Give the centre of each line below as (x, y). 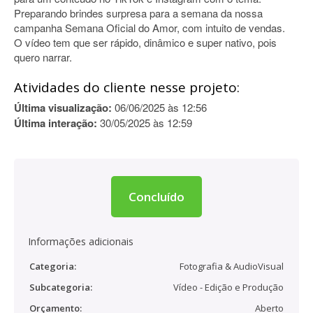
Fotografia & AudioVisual (232, 266)
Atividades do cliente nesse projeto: (127, 87)
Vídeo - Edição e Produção (228, 287)
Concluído (156, 197)
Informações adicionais (81, 241)
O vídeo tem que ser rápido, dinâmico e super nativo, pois (145, 42)
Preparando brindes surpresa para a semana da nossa (138, 13)
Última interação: (56, 123)
